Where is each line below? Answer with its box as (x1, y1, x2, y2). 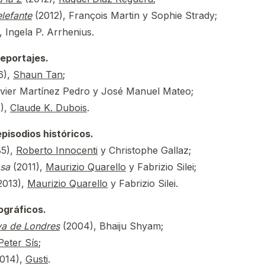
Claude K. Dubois (10, 102, 87, 114)
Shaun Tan (13, 69, 63, 80)
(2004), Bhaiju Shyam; (60, 220, 163, 232)
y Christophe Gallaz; (98, 144, 191, 156)
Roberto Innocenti (16, 144, 98, 156)
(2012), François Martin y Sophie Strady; (32, 9, 217, 21)
